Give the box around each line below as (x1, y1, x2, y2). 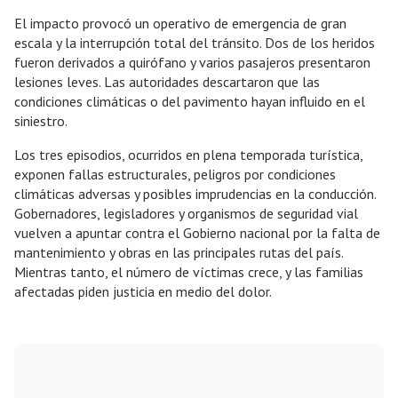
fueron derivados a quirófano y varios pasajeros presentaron (14, 52, 370, 71)
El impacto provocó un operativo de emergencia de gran (14, 13, 346, 32)
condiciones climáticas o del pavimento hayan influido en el (14, 92, 365, 110)
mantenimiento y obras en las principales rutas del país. (14, 243, 343, 261)
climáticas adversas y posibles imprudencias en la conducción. (14, 184, 376, 203)
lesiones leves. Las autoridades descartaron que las (14, 72, 320, 91)
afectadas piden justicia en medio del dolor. (14, 282, 272, 300)
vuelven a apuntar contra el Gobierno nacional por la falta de (14, 223, 380, 242)
